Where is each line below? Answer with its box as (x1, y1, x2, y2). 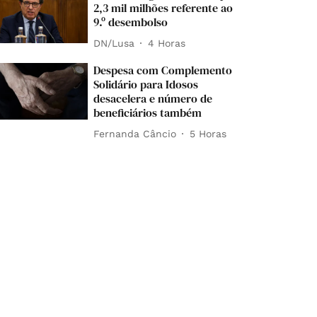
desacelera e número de (93, 91, 213, 106)
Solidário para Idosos (93, 76, 199, 92)
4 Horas (148, 37, 186, 49)
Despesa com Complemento (93, 62, 233, 78)
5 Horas (190, 127, 227, 139)
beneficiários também (93, 105, 202, 120)
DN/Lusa (93, 37, 135, 49)
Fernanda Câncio (93, 127, 177, 139)
